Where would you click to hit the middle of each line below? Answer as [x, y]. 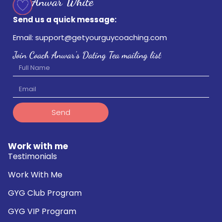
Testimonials [32, 156]
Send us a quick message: [65, 19]
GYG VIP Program [42, 211]
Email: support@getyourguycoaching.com [90, 38]
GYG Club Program [45, 193]
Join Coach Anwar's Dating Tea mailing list [87, 55]
